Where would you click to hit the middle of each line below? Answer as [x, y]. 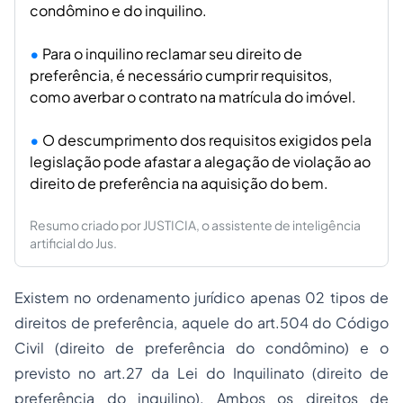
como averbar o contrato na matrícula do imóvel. [193, 97]
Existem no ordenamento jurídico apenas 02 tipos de [201, 297]
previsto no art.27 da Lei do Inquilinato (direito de [201, 373]
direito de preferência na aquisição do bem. [179, 183]
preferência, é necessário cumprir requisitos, [181, 75]
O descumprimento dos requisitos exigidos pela [207, 140]
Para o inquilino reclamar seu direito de [172, 54]
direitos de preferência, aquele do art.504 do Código [201, 322]
